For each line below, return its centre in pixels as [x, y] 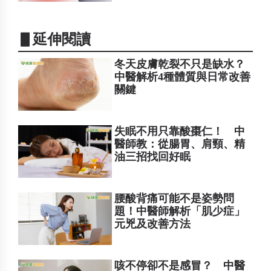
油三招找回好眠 [153, 156]
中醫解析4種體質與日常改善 [183, 77]
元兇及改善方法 [153, 224]
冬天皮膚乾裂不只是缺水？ [180, 64]
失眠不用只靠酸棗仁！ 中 [180, 131]
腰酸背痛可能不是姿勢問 [175, 198]
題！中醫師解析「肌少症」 [180, 211]
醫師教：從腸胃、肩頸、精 [180, 144]
